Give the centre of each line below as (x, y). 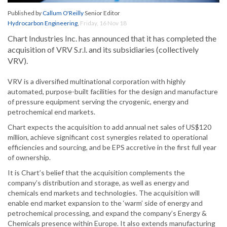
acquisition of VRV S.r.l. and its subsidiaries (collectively (103, 50)
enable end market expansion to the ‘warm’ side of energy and (105, 203)
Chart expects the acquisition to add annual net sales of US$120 (109, 127)
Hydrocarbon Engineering (43, 23)
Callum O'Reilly (63, 13)
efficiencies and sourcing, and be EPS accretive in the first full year (112, 147)
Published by (25, 13)
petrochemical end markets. (51, 112)
